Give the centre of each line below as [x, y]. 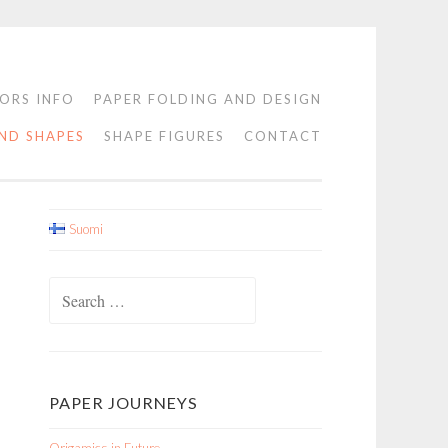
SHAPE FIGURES [164, 136]
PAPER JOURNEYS [123, 402]
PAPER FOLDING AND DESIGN [208, 99]
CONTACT [283, 136]
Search [67, 289]
